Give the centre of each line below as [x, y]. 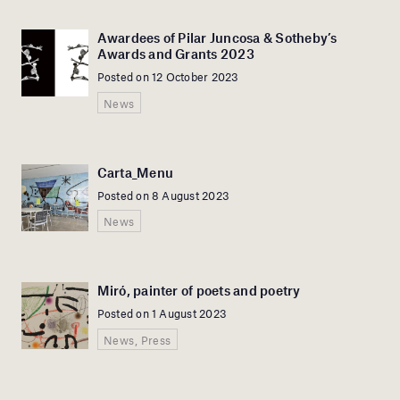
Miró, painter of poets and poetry [199, 291]
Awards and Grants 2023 [175, 53]
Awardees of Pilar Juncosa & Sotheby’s [217, 37]
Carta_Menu [135, 172]
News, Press [137, 340]
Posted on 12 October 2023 [168, 77]
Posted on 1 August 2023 [162, 314]
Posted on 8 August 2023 [163, 195]
